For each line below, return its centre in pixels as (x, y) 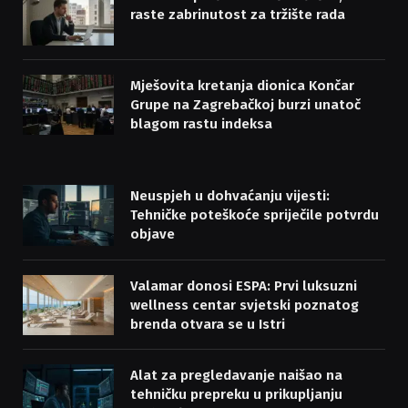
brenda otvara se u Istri (208, 324)
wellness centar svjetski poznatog (245, 305)
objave (153, 235)
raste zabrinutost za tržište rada (238, 14)
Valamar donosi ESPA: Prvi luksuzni (244, 286)
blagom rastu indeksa (201, 123)
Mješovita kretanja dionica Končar (242, 85)
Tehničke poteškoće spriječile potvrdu (255, 215)
